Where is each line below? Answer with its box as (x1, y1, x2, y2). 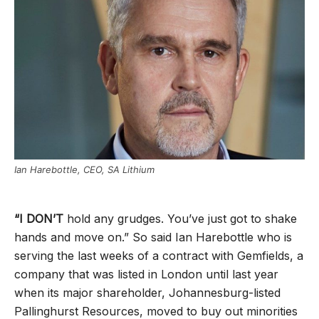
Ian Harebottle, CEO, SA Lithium (14, 164, 155, 176)
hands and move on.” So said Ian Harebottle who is (14, 230, 292, 245)
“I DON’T (14, 211, 63, 226)
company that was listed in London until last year (14, 267, 278, 282)
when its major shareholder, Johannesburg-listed (14, 286, 281, 300)
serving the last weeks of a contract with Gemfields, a (14, 249, 303, 263)
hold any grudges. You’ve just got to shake (63, 211, 297, 226)
